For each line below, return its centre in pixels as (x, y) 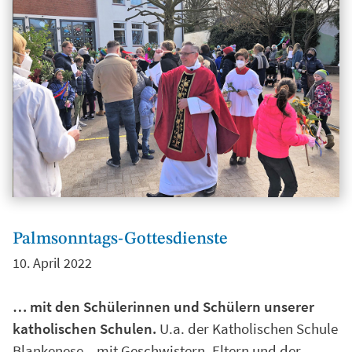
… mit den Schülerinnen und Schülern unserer (163, 306)
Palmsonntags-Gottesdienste (120, 238)
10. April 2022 (52, 262)
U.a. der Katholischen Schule (247, 328)
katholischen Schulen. (84, 328)
